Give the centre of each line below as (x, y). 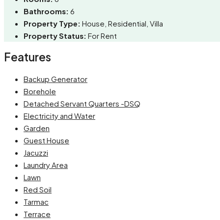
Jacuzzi (36, 152)
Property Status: (55, 36)
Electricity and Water (59, 115)
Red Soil (38, 189)
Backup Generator (55, 79)
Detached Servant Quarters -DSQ (82, 103)
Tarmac (36, 201)
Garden (37, 128)
